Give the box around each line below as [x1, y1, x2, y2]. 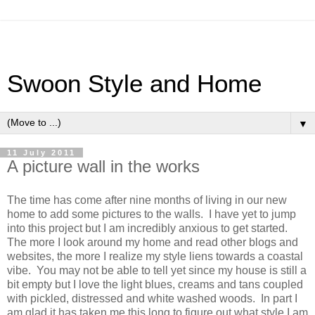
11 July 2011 [7, 148, 76, 157]
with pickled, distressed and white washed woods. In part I [7, 292, 297, 304]
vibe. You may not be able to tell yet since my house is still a [7, 264, 307, 276]
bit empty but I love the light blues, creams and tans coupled [7, 278, 303, 290]
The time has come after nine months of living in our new [7, 193, 287, 206]
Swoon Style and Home [7, 70, 262, 97]
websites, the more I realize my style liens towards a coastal [7, 250, 303, 262]
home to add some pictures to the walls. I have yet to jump [7, 207, 296, 220]
